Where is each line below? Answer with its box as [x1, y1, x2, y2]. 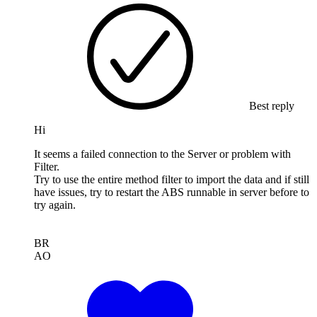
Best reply [246, 100, 294, 113]
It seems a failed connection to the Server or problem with [34, 148, 291, 161]
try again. [34, 199, 76, 212]
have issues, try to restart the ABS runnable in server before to [34, 186, 309, 199]
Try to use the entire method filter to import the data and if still [34, 173, 309, 186]
